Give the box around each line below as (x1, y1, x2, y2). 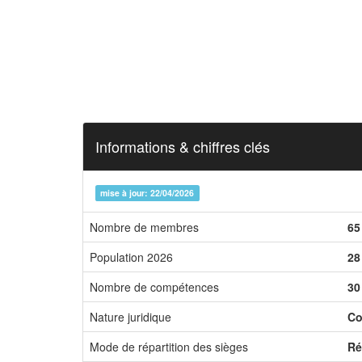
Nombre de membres (90, 219, 199, 235)
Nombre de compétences (90, 279, 219, 295)
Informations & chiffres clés (95, 136, 270, 157)
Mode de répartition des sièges (90, 339, 248, 355)
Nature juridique (90, 309, 171, 325)
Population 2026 (90, 249, 173, 265)
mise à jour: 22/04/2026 (100, 187, 195, 199)
